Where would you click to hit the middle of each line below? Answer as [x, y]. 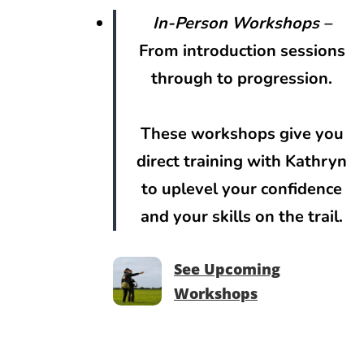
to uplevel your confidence [242, 189]
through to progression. [242, 79]
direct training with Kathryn [242, 162]
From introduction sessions [242, 51]
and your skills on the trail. [242, 217]
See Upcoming [227, 269]
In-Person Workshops [236, 24]
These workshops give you [242, 134]
